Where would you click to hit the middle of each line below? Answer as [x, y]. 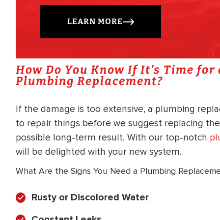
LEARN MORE [95, 22]
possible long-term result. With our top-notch [113, 138]
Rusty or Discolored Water [90, 197]
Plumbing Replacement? [89, 81]
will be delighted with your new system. [99, 152]
